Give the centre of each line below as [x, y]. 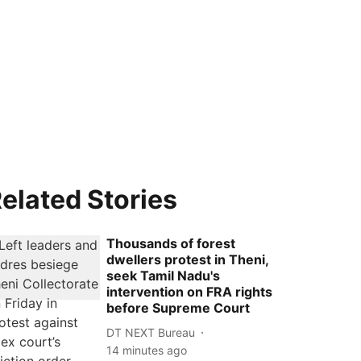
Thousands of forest [171, 243]
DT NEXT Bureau [151, 332]
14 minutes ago [147, 350]
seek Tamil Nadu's [164, 276]
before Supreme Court [178, 308]
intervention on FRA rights [190, 292]
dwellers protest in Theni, [188, 259]
